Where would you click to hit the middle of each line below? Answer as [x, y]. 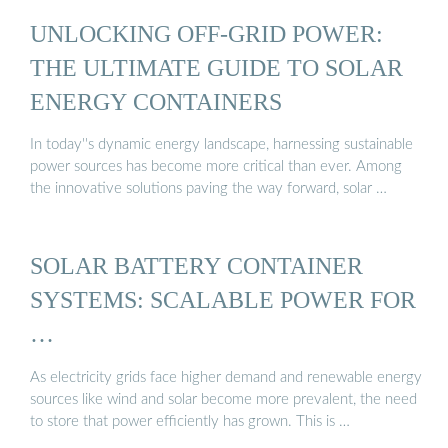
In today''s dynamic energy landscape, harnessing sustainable [221, 145]
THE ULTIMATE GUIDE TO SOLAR [216, 67]
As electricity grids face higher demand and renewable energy [226, 377]
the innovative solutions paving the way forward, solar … [208, 189]
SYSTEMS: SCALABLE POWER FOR [223, 300]
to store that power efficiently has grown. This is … [190, 421]
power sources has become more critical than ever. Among [216, 167]
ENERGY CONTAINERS [156, 101]
